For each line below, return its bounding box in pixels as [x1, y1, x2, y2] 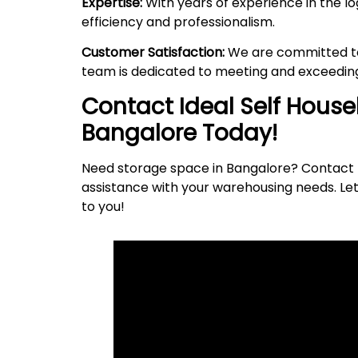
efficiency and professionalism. [82, 13, 275, 32]
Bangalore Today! [82, 117, 277, 149]
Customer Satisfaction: [82, 43, 225, 62]
